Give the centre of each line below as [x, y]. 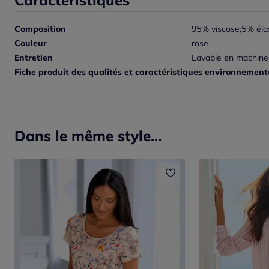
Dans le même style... [88, 135]
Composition [40, 29]
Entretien [34, 57]
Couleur [31, 43]
